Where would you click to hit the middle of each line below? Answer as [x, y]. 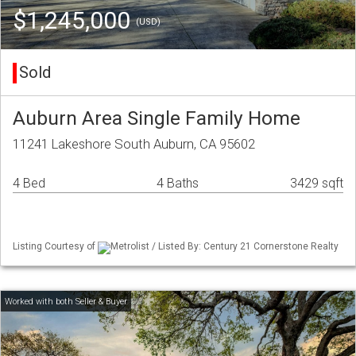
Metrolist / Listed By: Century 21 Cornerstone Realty [224, 247]
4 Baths [178, 184]
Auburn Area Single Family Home [157, 118]
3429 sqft [317, 184]
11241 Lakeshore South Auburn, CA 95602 [134, 144]
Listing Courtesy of [55, 247]
